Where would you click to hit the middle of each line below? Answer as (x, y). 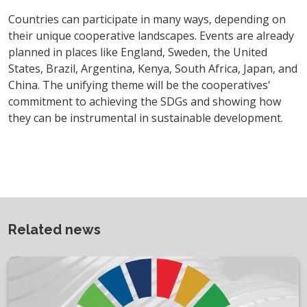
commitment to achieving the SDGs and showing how (145, 101)
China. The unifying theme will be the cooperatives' (139, 85)
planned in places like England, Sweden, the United (138, 52)
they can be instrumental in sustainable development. (146, 118)
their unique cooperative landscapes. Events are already (151, 35)
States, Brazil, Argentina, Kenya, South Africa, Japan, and (153, 68)
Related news (54, 229)
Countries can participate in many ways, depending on (147, 19)
